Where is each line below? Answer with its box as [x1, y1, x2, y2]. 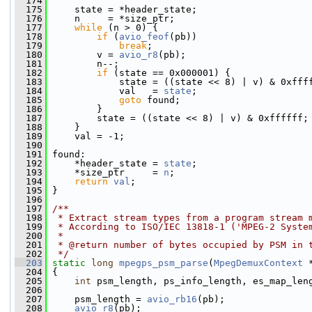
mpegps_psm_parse [119, 258, 208, 268]
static [52, 258, 86, 268]
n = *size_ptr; [47, 13, 175, 24]
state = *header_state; [47, 4, 197, 15]
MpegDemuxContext [214, 258, 303, 268]
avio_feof [119, 31, 169, 42]
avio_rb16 [147, 294, 197, 304]
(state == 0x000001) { [108, 68, 231, 78]
